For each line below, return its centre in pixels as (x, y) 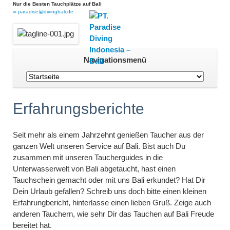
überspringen (34, 70)
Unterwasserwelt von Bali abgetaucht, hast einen (94, 169)
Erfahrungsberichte (78, 108)
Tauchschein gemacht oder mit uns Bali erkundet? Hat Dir (109, 180)
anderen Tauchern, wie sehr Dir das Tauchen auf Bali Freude (113, 214)
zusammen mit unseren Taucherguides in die (88, 158)
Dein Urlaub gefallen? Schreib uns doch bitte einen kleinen (109, 191)
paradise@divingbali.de (45, 12)
